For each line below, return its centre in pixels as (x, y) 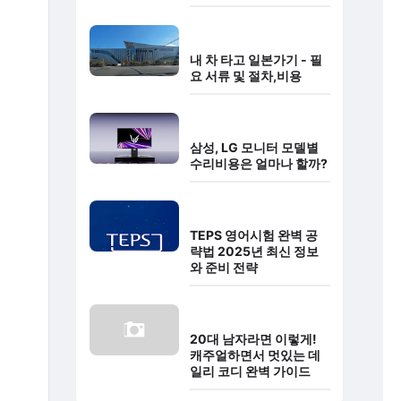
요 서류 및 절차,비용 (245, 76)
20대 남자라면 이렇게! (253, 339)
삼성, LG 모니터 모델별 (254, 148)
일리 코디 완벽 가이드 (250, 371)
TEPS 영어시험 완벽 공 (253, 235)
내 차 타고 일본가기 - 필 (256, 60)
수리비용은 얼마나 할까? (258, 164)
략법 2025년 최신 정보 (254, 252)
